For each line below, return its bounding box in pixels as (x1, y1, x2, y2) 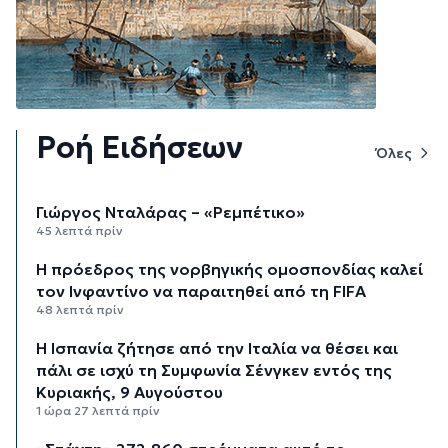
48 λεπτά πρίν (36, 301, 125, 317)
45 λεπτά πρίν (36, 222, 124, 238)
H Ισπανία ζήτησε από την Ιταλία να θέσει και (36, 337, 399, 358)
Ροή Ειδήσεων (36, 128, 244, 166)
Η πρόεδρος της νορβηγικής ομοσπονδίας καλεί (36, 258, 424, 279)
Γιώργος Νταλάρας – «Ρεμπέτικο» (36, 201, 306, 222)
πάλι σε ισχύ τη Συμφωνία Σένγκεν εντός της (36, 359, 393, 380)
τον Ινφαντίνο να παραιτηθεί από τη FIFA (36, 280, 367, 301)
